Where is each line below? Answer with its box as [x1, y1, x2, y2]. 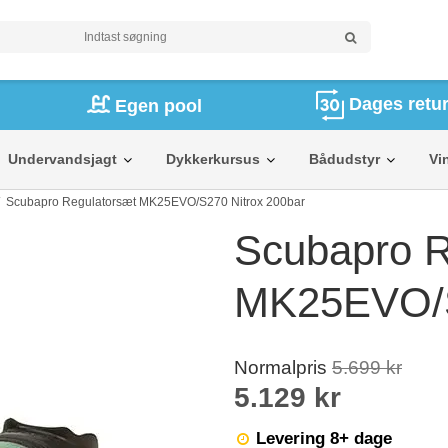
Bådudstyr [309, 151, 380, 167]
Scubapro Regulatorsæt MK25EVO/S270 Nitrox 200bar [6, 195, 306, 209]
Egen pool [114, 96, 202, 117]
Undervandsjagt [8, 151, 117, 167]
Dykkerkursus [166, 151, 260, 167]
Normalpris [234, 357, 332, 379]
